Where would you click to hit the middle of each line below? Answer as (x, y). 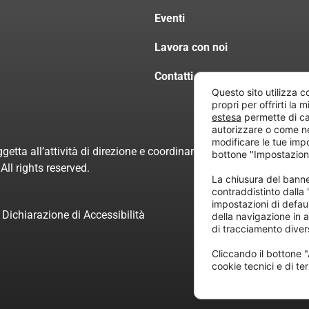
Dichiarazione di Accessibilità (74, 215)
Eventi (170, 18)
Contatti (174, 77)
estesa (227, 117)
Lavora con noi (191, 48)
